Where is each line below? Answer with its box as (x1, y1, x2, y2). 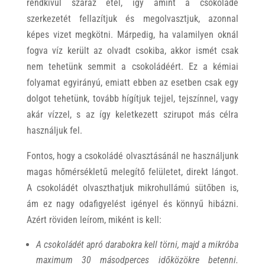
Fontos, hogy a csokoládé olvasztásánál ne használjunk (26, 150, 239, 161)
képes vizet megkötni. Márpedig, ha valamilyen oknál (26, 29, 239, 40)
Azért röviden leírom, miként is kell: (26, 214, 161, 225)
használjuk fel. (26, 125, 82, 136)
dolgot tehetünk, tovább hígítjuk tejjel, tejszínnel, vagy (26, 93, 239, 104)
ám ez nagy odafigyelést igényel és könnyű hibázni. (26, 198, 239, 209)
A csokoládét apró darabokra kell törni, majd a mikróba (35, 239, 239, 250)
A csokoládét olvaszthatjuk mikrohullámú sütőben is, (26, 182, 239, 193)
